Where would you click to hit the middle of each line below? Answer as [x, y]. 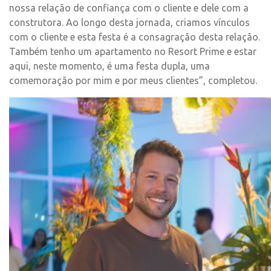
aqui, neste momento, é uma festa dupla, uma [109, 66]
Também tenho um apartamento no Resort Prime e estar [133, 51]
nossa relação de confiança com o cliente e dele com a [129, 8]
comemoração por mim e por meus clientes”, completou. [133, 80]
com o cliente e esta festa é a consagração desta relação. [135, 37]
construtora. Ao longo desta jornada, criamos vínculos [129, 22]
